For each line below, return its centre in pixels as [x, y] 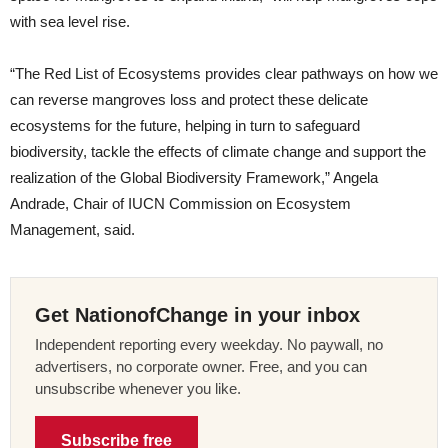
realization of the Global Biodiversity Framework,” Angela [194, 178]
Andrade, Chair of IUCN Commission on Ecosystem [180, 204]
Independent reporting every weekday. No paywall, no [209, 345]
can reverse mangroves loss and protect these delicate [189, 100]
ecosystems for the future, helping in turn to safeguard [185, 126]
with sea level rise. [70, 22]
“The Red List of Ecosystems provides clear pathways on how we [224, 74]
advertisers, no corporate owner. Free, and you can [201, 367]
